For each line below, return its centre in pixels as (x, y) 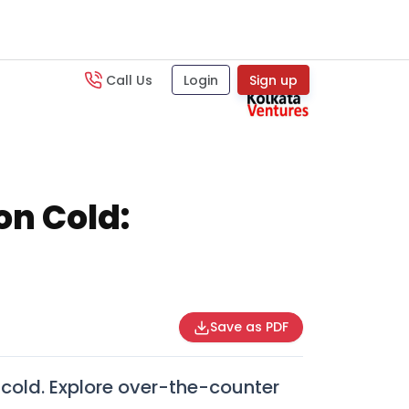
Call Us (129, 80)
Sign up (273, 80)
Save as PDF (249, 327)
